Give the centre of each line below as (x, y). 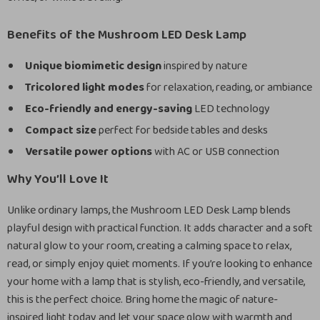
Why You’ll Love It (58, 179)
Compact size (61, 130)
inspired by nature (204, 66)
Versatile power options (89, 152)
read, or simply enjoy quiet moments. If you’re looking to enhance (160, 264)
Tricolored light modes (85, 87)
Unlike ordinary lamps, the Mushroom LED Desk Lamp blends (149, 210)
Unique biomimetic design (93, 66)
